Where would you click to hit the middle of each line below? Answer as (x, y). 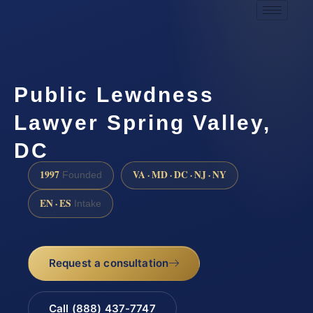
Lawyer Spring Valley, (143, 122)
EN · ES (56, 203)
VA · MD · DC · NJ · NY (180, 175)
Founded (81, 175)
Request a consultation (109, 263)
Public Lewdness (114, 94)
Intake (86, 203)
